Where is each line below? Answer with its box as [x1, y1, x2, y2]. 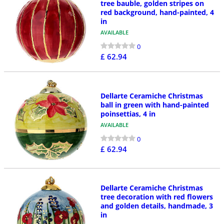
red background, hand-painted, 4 [100, 7, 214, 17]
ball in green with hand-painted [100, 99, 209, 109]
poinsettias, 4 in [100, 108, 155, 118]
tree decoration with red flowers [100, 192, 213, 202]
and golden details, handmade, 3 [100, 201, 213, 211]
